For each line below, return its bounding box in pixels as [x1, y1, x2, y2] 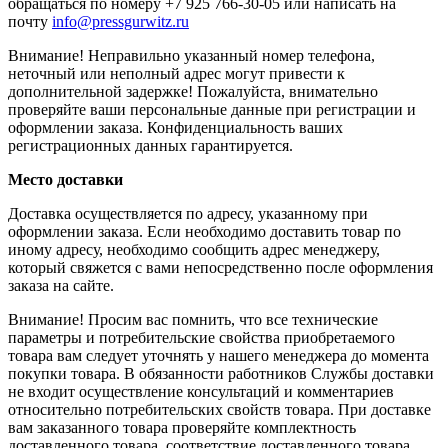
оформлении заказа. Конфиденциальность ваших [8, 118, 343, 136]
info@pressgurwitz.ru [52, 12, 189, 30]
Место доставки [8, 170, 123, 188]
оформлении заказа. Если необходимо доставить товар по [8, 222, 401, 240]
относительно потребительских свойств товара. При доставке [8, 400, 431, 418]
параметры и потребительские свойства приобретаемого [8, 328, 395, 346]
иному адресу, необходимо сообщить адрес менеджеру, [8, 240, 380, 258]
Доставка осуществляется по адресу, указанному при [8, 204, 368, 222]
